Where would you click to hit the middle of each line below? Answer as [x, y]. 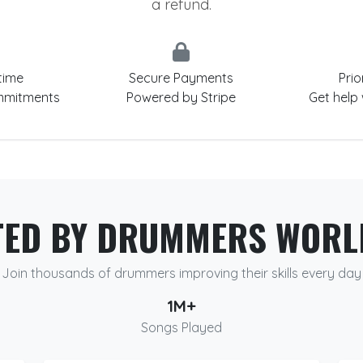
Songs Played [181, 327]
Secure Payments [181, 78]
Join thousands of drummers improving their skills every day [181, 273]
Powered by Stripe [181, 97]
